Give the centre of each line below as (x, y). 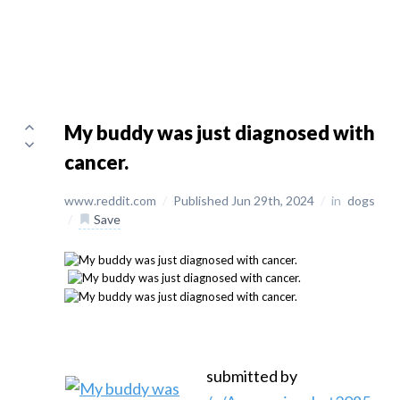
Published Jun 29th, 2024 (245, 200)
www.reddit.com (112, 200)
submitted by (252, 375)
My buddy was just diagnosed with (220, 133)
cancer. (96, 162)
